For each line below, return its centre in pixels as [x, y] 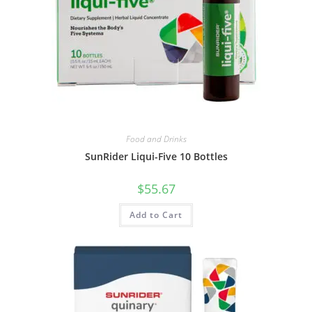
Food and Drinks [156, 139]
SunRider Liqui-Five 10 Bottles [156, 156]
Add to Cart [156, 214]
